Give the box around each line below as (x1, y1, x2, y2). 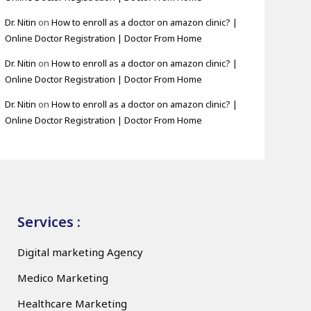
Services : (17, 212, 81, 231)
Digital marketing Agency (17, 244, 144, 259)
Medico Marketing (17, 270, 109, 285)
